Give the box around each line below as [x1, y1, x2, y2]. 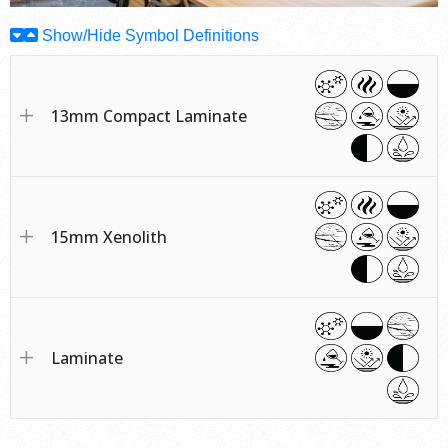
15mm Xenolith [51, 225, 167, 248]
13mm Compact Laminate [51, 104, 247, 127]
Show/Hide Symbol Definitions [38, 26, 259, 44]
